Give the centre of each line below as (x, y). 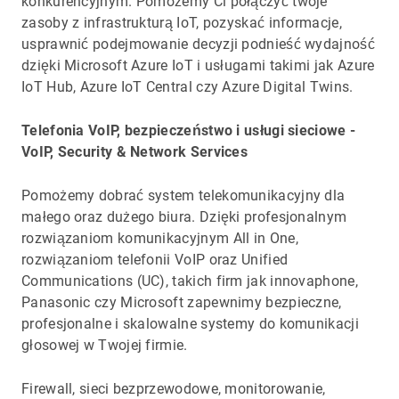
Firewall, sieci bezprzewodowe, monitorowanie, (174, 388)
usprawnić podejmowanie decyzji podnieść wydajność (198, 44)
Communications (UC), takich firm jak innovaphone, (190, 281)
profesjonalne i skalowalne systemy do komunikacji (190, 323)
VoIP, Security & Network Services (135, 151)
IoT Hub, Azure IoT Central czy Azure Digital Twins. (187, 87)
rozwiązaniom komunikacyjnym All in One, (160, 238)
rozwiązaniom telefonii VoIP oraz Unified (155, 259)
